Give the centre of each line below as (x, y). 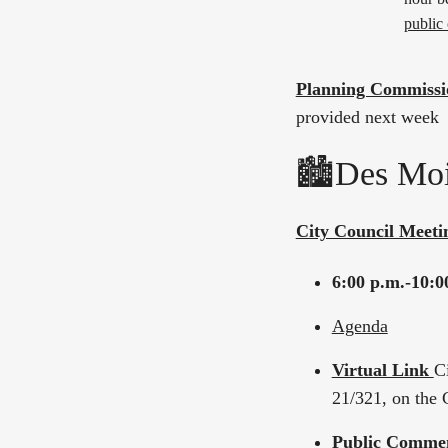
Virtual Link (382, 370)
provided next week (367, 117)
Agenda (359, 325)
